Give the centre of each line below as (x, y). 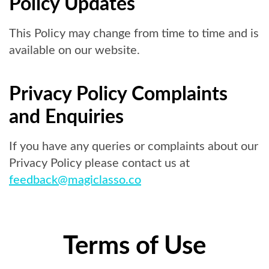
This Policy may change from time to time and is (134, 34)
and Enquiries (66, 117)
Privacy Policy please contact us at (99, 163)
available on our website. (74, 50)
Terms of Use (134, 246)
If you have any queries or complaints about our (134, 147)
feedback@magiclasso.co (75, 180)
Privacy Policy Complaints (118, 94)
